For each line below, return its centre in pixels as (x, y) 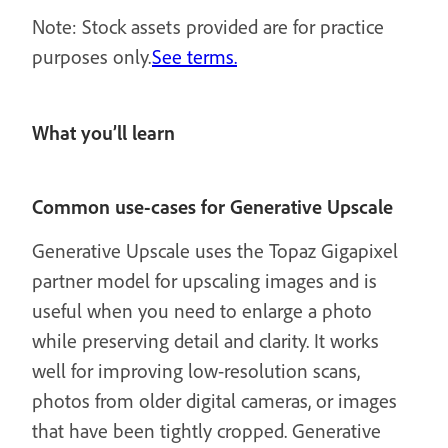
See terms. (194, 56)
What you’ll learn (103, 132)
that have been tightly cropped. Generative (206, 430)
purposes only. (92, 56)
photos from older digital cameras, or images (214, 400)
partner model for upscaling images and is (204, 280)
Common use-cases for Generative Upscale (212, 206)
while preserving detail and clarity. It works (205, 340)
